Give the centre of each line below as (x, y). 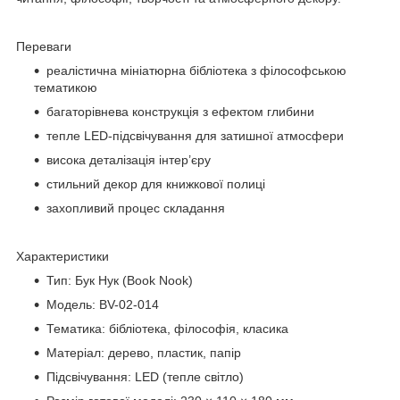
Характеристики (62, 256)
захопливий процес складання (136, 208)
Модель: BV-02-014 (103, 304)
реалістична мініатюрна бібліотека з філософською (196, 70)
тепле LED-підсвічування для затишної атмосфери (195, 135)
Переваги (44, 46)
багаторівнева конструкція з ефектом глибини (180, 111)
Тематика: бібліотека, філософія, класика (167, 328)
